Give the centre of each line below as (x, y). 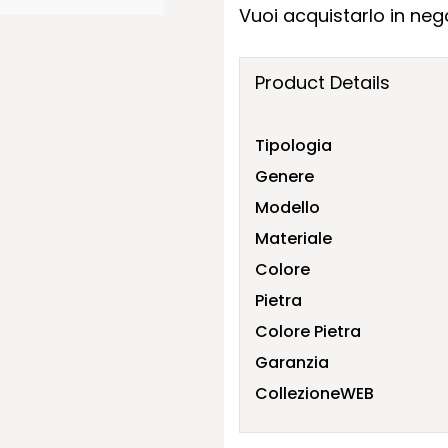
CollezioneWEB (314, 393)
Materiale (293, 238)
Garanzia (292, 362)
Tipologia (293, 145)
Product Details (322, 83)
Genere (284, 176)
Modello (287, 207)
